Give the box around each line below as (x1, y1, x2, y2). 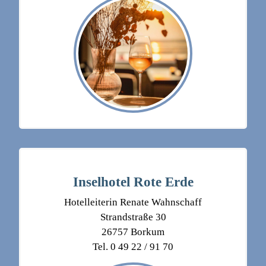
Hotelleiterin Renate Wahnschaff (64, 197, 202, 208)
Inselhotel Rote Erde (72, 174, 194, 190)
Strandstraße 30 (100, 211, 166, 223)
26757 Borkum (102, 226, 164, 238)
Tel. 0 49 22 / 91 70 (93, 241, 173, 253)
